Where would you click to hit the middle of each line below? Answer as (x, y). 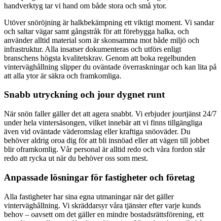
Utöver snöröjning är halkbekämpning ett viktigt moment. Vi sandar (109, 22)
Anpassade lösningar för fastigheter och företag (99, 177)
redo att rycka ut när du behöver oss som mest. (76, 158)
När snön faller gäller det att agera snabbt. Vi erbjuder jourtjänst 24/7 (110, 114)
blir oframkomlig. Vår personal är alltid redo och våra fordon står (105, 149)
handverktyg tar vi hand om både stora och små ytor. (85, 5)
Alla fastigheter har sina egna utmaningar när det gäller (89, 196)
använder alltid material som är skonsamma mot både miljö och (102, 40)
